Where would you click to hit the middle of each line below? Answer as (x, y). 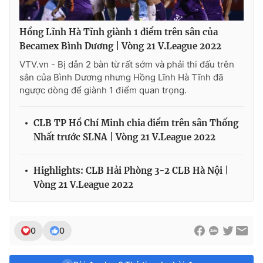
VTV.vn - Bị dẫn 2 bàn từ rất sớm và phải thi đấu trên (127, 65)
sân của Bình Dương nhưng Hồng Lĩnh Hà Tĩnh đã (121, 77)
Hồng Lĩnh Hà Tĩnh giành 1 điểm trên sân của (119, 32)
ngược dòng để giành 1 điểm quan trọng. (103, 90)
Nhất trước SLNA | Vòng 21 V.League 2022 (124, 137)
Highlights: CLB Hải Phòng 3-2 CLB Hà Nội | (131, 171)
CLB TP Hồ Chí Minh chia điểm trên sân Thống (136, 123)
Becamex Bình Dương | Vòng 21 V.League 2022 (120, 46)
